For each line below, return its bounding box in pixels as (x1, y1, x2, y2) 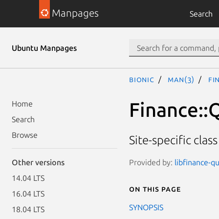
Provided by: (129, 157, 175, 167)
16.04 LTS (12, 189, 44, 198)
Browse (12, 131, 38, 139)
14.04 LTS (12, 174, 44, 182)
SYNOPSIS (129, 202, 163, 212)
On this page (129, 184, 181, 193)
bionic (129, 75, 154, 84)
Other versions (12, 158, 65, 167)
